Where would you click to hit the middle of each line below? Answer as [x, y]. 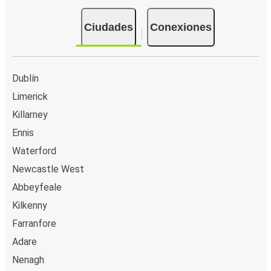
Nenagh [28, 260]
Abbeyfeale [37, 187]
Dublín [25, 78]
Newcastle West [48, 169]
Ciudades [108, 27]
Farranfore [34, 223]
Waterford [34, 151]
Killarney [30, 114]
